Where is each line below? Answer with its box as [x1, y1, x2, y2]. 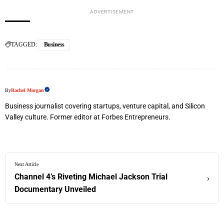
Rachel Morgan [11, 87, 44, 93]
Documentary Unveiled [14, 184, 96, 194]
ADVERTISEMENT [90, 9, 134, 15]
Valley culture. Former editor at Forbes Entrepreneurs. [5, 113, 170, 121]
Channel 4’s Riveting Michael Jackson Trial [14, 172, 167, 182]
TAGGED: [11, 41, 37, 48]
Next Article [14, 161, 38, 167]
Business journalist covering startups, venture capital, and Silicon [5, 102, 205, 110]
